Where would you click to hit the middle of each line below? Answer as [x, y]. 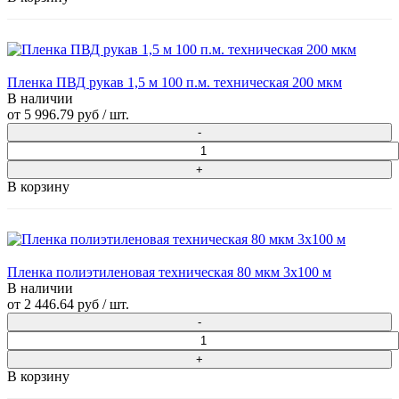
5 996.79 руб [61, 115]
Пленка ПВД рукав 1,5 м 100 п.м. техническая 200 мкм [175, 83]
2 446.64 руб [61, 305]
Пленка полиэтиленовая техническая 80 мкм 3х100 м [169, 273]
